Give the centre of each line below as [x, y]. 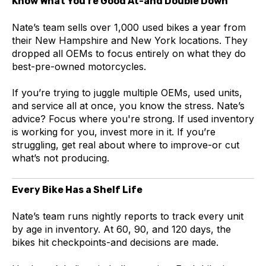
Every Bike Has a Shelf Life [77, 189]
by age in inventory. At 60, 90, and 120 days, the [121, 229]
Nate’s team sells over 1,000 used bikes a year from [129, 27]
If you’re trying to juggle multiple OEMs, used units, [127, 93]
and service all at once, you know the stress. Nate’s [128, 106]
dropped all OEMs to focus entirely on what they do [129, 53]
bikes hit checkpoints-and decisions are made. [115, 243]
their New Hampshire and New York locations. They [130, 40]
